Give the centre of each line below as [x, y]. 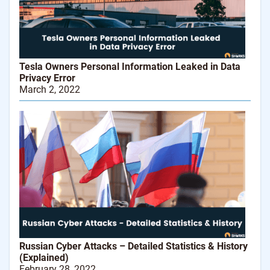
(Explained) [44, 258]
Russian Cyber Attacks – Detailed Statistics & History [133, 246]
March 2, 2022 [50, 90]
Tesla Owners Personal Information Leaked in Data [130, 67]
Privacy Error [47, 78]
